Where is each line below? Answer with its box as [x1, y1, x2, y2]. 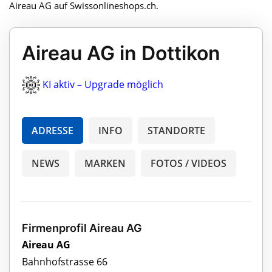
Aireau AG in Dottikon [22, 41, 220, 65]
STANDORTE [148, 124, 205, 138]
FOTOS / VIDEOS [151, 157, 226, 171]
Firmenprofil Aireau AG [22, 222, 142, 235]
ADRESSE [32, 124, 73, 138]
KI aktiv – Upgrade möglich [42, 77, 163, 91]
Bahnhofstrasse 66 [22, 255, 107, 269]
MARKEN [84, 157, 126, 171]
